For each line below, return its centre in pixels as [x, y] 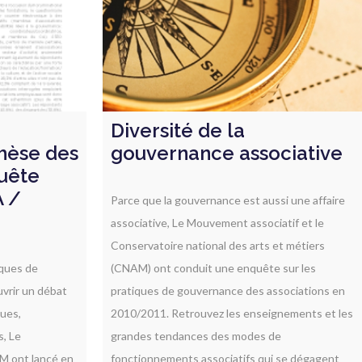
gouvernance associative [227, 153]
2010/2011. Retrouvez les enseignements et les [232, 313]
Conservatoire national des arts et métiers [218, 245]
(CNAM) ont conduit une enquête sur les [213, 267]
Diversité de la [178, 130]
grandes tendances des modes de [196, 335]
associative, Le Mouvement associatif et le [217, 222]
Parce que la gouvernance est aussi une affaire [228, 200]
